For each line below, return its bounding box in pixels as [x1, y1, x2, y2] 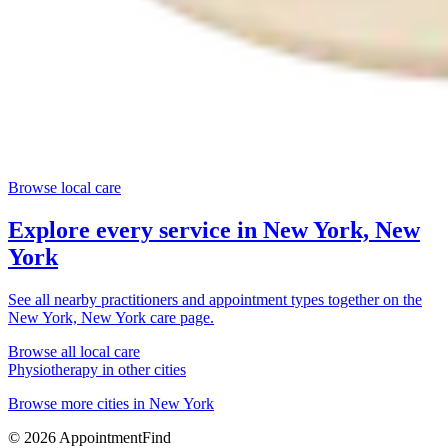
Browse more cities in [8, 395, 149, 413]
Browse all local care [8, 343, 140, 361]
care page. [146, 309, 214, 327]
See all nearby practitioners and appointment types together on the [8, 291, 422, 309]
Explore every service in [8, 217, 263, 244]
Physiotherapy [8, 361, 98, 379]
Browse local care [8, 179, 121, 197]
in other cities [98, 361, 186, 379]
